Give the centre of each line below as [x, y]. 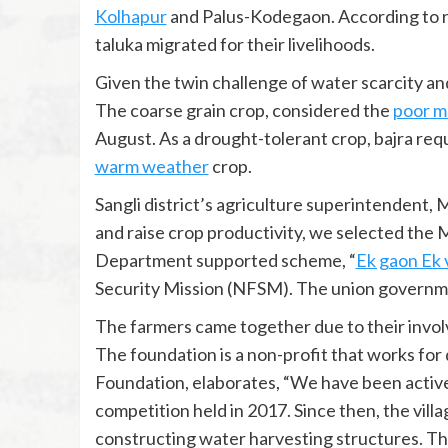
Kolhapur [130, 16]
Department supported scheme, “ [225, 260]
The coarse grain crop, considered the [243, 110]
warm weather [151, 166]
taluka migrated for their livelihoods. [234, 44]
